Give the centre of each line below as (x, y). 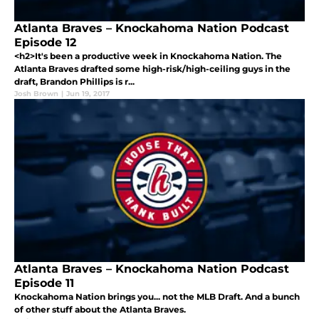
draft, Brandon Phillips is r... (74, 82)
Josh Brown (36, 94)
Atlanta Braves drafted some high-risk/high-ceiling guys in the (152, 69)
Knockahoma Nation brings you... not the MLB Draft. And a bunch (157, 297)
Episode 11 (44, 283)
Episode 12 (45, 43)
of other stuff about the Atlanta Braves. (100, 310)
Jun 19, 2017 (88, 94)
